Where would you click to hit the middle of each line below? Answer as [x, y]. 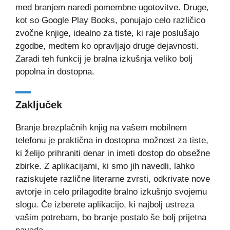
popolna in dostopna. [55, 71]
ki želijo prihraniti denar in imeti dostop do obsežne [113, 154]
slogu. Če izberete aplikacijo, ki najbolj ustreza [105, 205]
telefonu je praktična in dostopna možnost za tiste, [112, 141]
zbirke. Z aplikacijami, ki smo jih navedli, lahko [105, 166]
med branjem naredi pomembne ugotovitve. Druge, [112, 7]
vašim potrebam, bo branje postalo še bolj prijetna [111, 218]
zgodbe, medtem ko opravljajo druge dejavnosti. [107, 46]
